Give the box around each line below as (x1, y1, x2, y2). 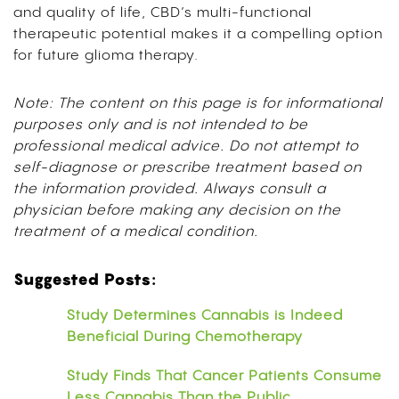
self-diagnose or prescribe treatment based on (13, 159, 362, 175)
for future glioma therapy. (13, 47, 199, 63)
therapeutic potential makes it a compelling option (13, 26, 383, 42)
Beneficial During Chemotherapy (67, 329, 303, 345)
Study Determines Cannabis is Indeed (67, 307, 343, 323)
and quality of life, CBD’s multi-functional (13, 4, 312, 20)
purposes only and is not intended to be (13, 117, 308, 133)
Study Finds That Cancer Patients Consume (67, 368, 382, 384)
